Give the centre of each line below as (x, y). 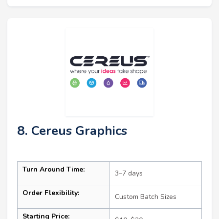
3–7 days (129, 174)
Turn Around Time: (54, 170)
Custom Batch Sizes (146, 197)
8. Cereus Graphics (72, 131)
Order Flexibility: (51, 193)
